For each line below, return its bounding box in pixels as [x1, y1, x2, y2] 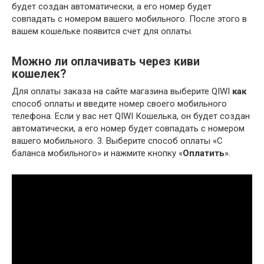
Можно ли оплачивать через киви [12, 54, 200, 68]
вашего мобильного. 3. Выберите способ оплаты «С [12, 136, 223, 147]
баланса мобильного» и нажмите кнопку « [12, 148, 183, 159]
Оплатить [183, 148, 225, 159]
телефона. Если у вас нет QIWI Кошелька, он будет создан [12, 111, 250, 122]
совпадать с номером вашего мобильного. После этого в [12, 14, 247, 25]
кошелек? [12, 67, 66, 81]
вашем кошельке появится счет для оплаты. [12, 26, 193, 37]
